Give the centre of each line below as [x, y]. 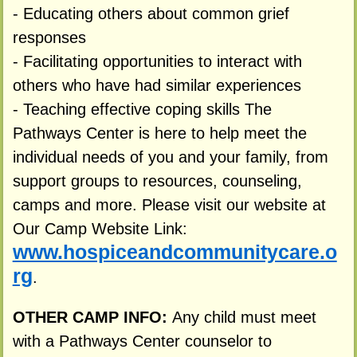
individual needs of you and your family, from [170, 157]
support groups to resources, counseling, [157, 181]
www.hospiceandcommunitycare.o [175, 253]
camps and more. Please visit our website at [169, 205]
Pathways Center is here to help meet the [159, 133]
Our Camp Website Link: [100, 229]
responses [49, 38]
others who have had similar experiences [157, 86]
